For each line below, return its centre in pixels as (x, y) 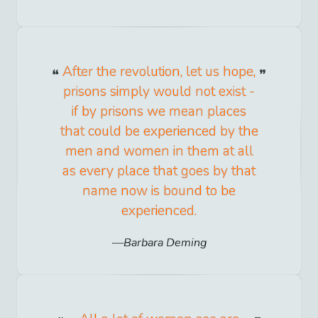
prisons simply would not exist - (159, 91)
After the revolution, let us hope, (159, 71)
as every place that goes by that (159, 171)
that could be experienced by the (159, 131)
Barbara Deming (165, 242)
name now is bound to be (159, 191)
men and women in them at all (159, 151)
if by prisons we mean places (159, 111)
